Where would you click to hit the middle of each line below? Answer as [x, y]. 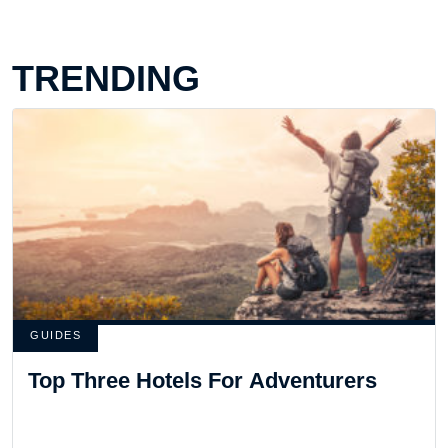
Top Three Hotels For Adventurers [202, 380]
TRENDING [106, 78]
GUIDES [55, 334]
